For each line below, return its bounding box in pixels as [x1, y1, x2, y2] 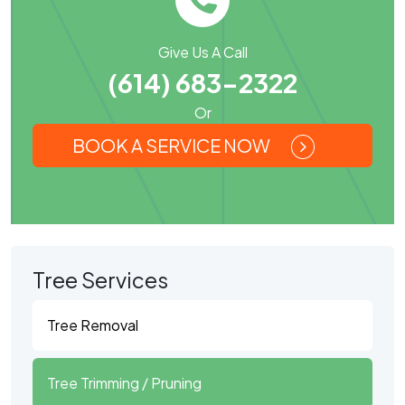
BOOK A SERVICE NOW [72, 134, 273, 157]
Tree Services [33, 266, 168, 293]
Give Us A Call [157, 42, 248, 62]
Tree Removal [47, 315, 138, 334]
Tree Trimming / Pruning [47, 372, 202, 392]
